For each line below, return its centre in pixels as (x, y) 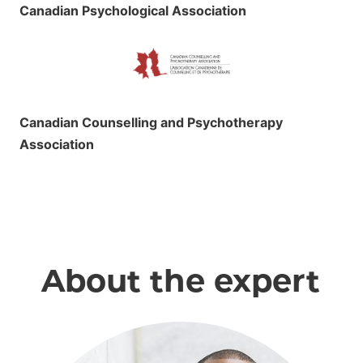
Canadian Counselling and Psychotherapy (151, 123)
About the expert (181, 281)
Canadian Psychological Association (133, 11)
